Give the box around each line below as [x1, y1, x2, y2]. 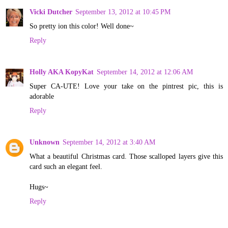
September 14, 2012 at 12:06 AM [97, 67, 193, 76]
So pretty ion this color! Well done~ [30, 21, 134, 30]
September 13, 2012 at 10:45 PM [75, 7, 170, 16]
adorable [30, 92, 54, 100]
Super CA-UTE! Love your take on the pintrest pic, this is [30, 81, 223, 90]
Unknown [30, 137, 60, 146]
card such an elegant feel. [30, 162, 102, 170]
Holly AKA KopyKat [30, 67, 94, 76]
